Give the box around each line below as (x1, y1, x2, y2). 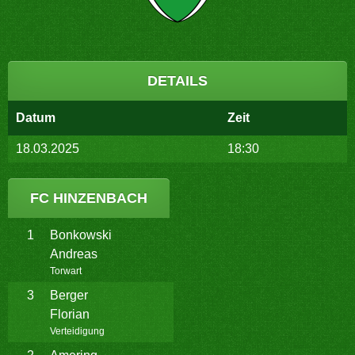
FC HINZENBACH (30, 190, 147, 206)
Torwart (50, 265, 82, 277)
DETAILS (147, 73, 208, 89)
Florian (50, 307, 90, 321)
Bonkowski (50, 228, 112, 242)
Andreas (50, 247, 97, 261)
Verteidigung (50, 326, 105, 337)
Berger (50, 288, 88, 302)
